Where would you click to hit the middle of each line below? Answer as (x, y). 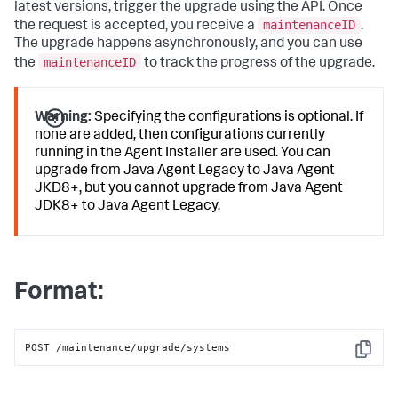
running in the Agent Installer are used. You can (183, 153)
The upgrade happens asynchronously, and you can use (188, 45)
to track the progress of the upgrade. (258, 64)
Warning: (64, 118)
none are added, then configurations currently (180, 135)
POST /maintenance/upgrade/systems (128, 347)
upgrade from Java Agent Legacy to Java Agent (185, 171)
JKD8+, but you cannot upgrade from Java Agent (189, 189)
